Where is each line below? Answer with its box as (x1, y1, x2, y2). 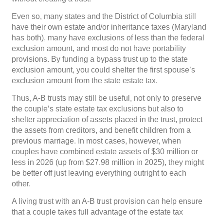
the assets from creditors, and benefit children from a (12, 126, 191, 134)
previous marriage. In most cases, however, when (12, 137, 181, 145)
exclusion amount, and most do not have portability (12, 44, 186, 53)
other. (12, 180, 31, 188)
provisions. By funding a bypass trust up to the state (12, 55, 188, 63)
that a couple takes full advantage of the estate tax (12, 208, 183, 216)
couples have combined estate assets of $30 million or (12, 147, 198, 156)
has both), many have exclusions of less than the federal (12, 34, 204, 42)
